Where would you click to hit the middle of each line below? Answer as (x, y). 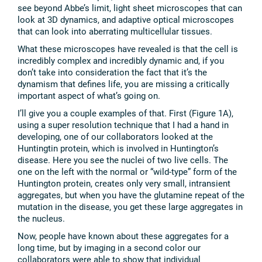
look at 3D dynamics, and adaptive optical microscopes (126, 20)
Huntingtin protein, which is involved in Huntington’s (118, 148)
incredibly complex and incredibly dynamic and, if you (121, 61)
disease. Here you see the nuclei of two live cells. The (123, 160)
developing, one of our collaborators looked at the (115, 137)
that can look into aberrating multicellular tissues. (115, 31)
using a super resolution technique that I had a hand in (123, 125)
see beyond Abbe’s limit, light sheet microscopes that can (130, 8)
